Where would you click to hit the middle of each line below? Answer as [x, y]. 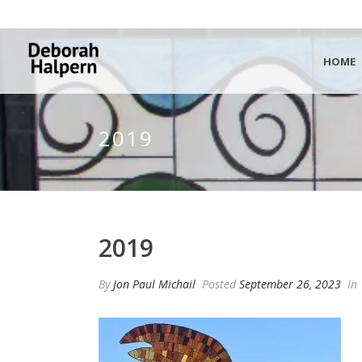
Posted [219, 284]
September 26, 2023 [290, 284]
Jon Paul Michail [154, 284]
